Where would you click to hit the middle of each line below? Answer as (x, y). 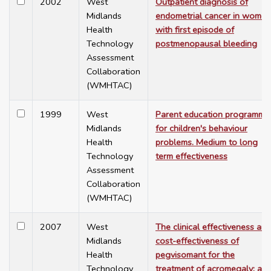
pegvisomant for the (195, 255)
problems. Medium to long (207, 142)
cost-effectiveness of (197, 241)
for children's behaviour (201, 129)
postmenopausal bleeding (206, 44)
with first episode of (195, 30)
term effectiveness (191, 156)
